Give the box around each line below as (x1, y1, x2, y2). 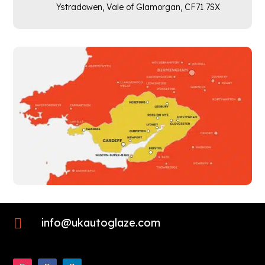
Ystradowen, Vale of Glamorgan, (56, 2, 185, 12)
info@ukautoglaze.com (41, 216, 160, 230)
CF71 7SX (184, 2, 220, 12)
